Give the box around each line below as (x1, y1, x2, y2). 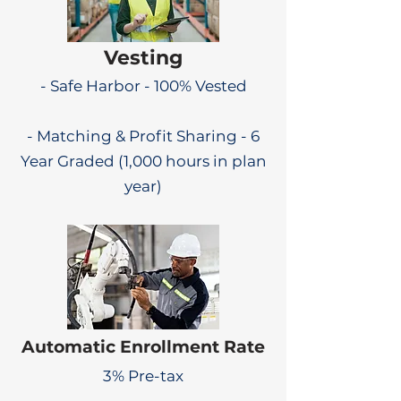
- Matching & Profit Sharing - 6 (27, 127, 260, 145)
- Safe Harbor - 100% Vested (39, 77, 247, 95)
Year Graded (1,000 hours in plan (20, 152, 267, 170)
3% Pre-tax (103, 367, 183, 385)
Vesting (104, 46, 183, 70)
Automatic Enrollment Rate (21, 337, 265, 357)
